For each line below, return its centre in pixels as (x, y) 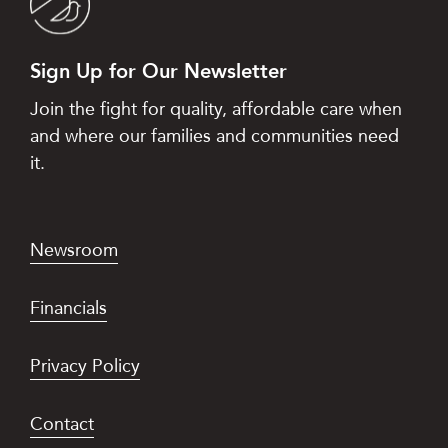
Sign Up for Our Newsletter (158, 70)
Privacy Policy (85, 365)
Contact (62, 423)
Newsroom (74, 249)
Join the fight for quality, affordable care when (216, 108)
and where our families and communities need (214, 135)
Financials (68, 307)
